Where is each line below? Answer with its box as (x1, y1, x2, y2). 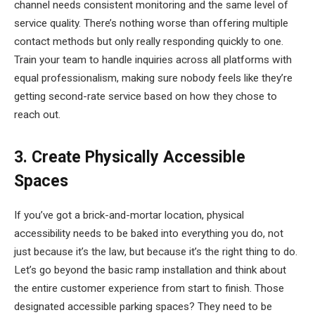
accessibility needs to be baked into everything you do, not (14, 226, 283, 240)
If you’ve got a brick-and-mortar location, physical (14, 208, 244, 221)
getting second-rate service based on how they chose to (14, 90, 277, 103)
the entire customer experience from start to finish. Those (14, 281, 284, 295)
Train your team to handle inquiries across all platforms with (14, 53, 292, 67)
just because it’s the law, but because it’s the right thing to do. (14, 245, 297, 258)
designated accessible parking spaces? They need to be (14, 300, 272, 313)
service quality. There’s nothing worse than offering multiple (14, 17, 288, 30)
